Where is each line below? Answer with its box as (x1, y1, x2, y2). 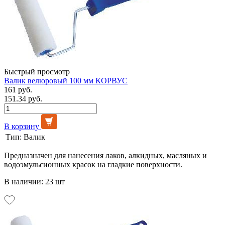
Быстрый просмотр (4, 67, 70, 76)
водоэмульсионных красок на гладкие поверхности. (4, 160, 182, 169)
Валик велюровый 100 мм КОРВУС (4, 76, 128, 85)
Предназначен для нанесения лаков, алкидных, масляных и (4, 151, 207, 160)
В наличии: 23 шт (4, 177, 65, 186)
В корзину (4, 122, 39, 131)
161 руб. (4, 85, 32, 94)
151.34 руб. (4, 94, 42, 103)
